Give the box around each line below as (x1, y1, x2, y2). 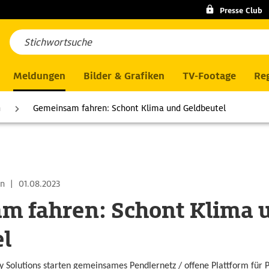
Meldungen (13, 70, 65, 82)
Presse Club (219, 5, 262, 16)
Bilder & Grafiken (83, 70, 165, 82)
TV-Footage (183, 70, 236, 82)
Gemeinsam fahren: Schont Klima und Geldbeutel (33, 103, 226, 113)
